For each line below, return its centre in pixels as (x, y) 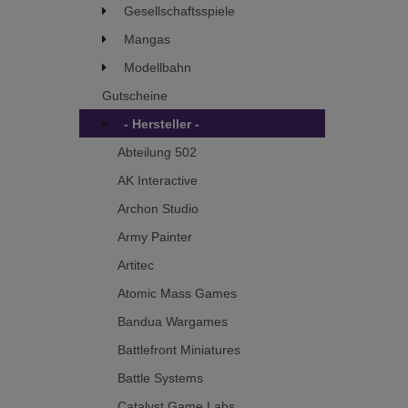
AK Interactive (158, 180)
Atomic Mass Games (177, 293)
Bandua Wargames (173, 321)
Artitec (136, 265)
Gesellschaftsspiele (179, 10)
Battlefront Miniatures (179, 349)
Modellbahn (158, 67)
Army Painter (155, 236)
